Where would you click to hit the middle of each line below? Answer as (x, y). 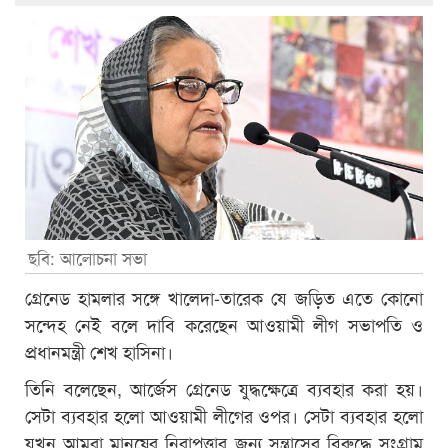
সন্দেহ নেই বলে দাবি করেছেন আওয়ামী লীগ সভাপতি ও (224, 323)
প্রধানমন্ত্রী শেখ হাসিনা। (101, 350)
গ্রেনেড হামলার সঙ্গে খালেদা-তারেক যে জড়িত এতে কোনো (224, 296)
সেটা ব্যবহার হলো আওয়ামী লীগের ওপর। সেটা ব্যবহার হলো (224, 414)
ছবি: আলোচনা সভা (87, 257)
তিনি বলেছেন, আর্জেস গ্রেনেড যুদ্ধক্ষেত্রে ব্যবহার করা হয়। (224, 387)
